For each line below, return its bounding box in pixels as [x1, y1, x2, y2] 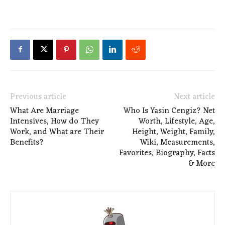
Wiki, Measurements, [140, 135, 215, 150]
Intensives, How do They [10, 114, 99, 129]
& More [188, 156, 215, 171]
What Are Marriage [10, 103, 79, 118]
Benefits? [10, 135, 44, 150]
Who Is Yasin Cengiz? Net [124, 103, 215, 118]
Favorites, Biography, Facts [119, 146, 215, 160]
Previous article [10, 89, 66, 104]
